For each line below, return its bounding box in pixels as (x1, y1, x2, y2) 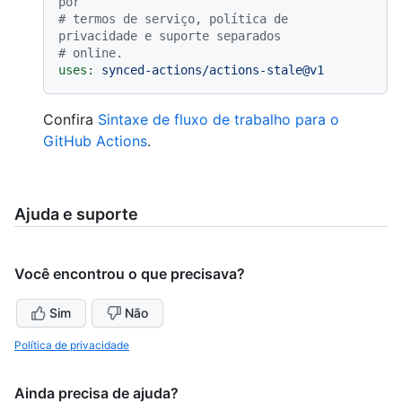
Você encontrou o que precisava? (14, 264, 245, 283)
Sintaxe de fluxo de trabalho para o (98, 109, 339, 128)
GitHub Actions (43, 131, 147, 150)
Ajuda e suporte (14, 204, 138, 223)
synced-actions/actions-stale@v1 (101, 62, 324, 77)
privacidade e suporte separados (58, 28, 281, 43)
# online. (58, 45, 123, 60)
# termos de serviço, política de (58, 11, 288, 26)
